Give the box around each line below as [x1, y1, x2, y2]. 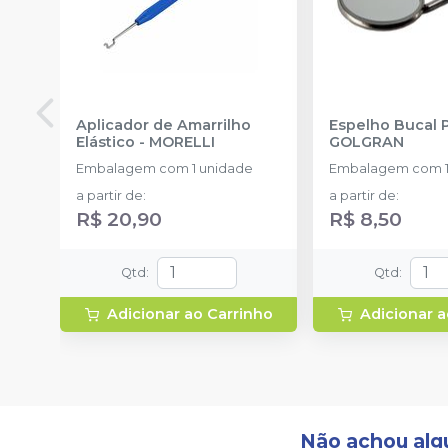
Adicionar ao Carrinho [106, 304, 273, 323]
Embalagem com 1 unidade [76, 160, 253, 176]
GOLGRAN [329, 132, 405, 151]
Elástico [76, 132, 135, 151]
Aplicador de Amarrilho [76, 115, 251, 134]
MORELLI [149, 132, 215, 151]
